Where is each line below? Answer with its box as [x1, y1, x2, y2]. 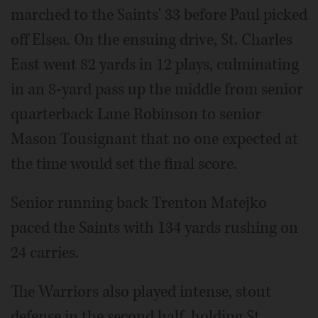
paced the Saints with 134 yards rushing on [11, 217, 298, 238]
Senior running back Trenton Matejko [11, 192, 267, 214]
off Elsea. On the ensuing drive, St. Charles [11, 29, 292, 50]
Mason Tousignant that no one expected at [11, 128, 298, 150]
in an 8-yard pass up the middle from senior [11, 79, 303, 100]
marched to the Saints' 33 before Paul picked [11, 4, 307, 26]
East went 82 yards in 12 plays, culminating [11, 54, 299, 75]
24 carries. [11, 242, 79, 263]
